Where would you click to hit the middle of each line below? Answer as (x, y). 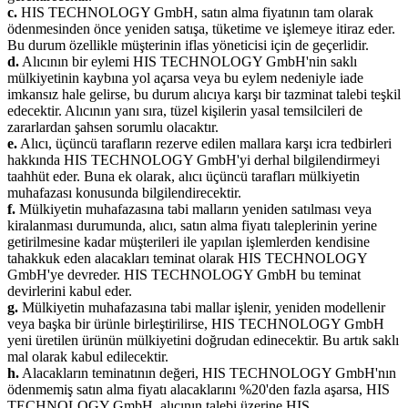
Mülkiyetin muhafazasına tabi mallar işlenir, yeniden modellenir (202, 307)
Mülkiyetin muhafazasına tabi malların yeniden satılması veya (194, 209)
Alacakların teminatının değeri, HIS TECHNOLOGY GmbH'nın (208, 372)
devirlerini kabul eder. (70, 291)
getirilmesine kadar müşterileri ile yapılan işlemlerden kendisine (189, 241)
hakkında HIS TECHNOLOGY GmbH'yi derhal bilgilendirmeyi (194, 159)
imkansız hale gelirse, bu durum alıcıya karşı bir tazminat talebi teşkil (204, 94)
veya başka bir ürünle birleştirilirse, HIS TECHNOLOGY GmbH (196, 323)
